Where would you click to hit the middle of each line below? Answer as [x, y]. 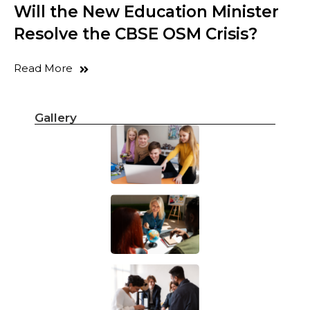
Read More [43, 69]
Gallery [56, 118]
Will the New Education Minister [146, 12]
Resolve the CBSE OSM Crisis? [136, 34]
